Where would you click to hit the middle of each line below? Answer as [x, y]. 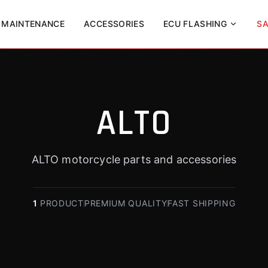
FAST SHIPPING [202, 203]
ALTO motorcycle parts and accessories [134, 159]
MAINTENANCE [33, 24]
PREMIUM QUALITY [126, 203]
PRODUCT [62, 203]
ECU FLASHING [195, 24]
